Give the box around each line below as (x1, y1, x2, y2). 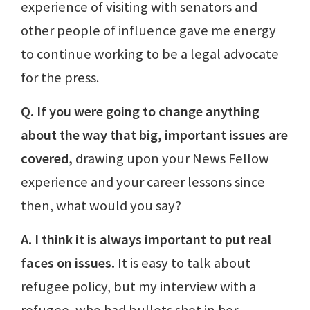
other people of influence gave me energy (21, 21, 276, 39)
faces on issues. (21, 253, 115, 272)
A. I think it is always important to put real (21, 230, 271, 248)
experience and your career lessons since (21, 172, 265, 191)
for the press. (21, 68, 99, 86)
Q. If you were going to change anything (21, 102, 259, 120)
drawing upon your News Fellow (73, 149, 269, 167)
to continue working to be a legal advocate (21, 44, 279, 63)
